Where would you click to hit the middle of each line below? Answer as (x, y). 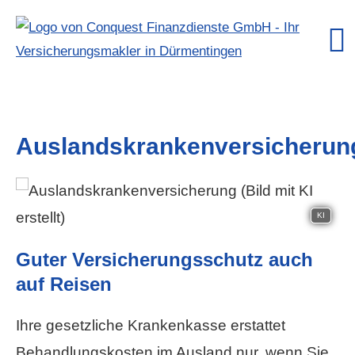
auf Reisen (67, 284)
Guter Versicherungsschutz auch (164, 260)
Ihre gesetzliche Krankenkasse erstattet (151, 325)
